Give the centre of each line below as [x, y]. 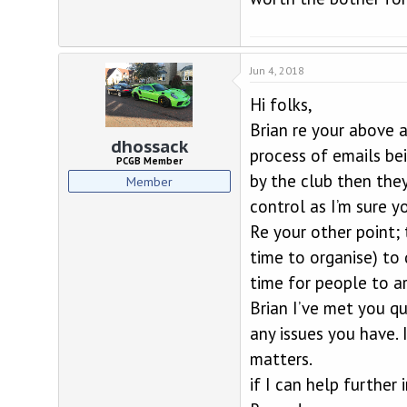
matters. [281, 359]
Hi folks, [281, 104]
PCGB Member [149, 161]
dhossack [149, 146]
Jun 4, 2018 [277, 70]
